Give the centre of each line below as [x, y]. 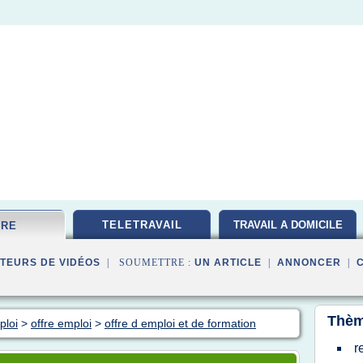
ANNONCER [309, 263]
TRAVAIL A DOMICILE [288, 225]
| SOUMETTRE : [147, 263]
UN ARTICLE [228, 263]
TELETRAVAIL [142, 225]
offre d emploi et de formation [180, 323]
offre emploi [61, 323]
